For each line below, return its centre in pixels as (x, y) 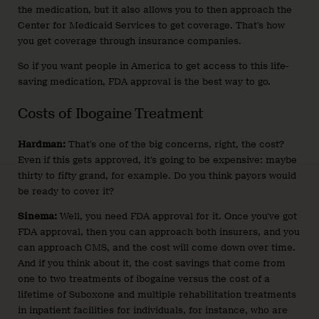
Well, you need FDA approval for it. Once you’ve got (177, 216)
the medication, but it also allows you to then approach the (155, 9)
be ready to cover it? (66, 191)
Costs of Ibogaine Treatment (111, 113)
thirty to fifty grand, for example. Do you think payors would (157, 175)
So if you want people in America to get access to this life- (153, 66)
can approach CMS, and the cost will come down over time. (157, 247)
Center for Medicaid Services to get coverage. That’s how (151, 25)
